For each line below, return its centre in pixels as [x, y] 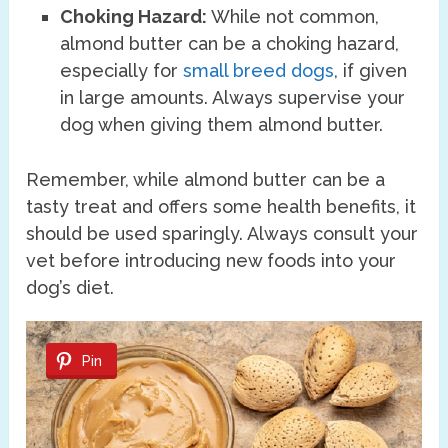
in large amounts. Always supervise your [233, 97]
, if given [371, 70]
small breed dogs [259, 70]
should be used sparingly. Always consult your [222, 233]
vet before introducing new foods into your [211, 260]
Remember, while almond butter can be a [206, 179]
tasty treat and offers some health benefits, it [221, 206]
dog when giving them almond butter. [222, 124]
